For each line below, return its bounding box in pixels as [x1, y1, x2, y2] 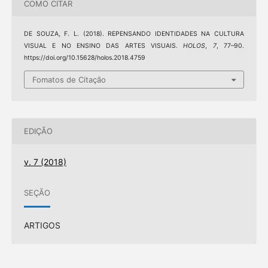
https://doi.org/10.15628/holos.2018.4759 [23, 54, 145, 62]
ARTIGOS [23, 220, 60, 230]
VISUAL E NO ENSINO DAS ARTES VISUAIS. [23, 42, 184, 50]
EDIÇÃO [23, 126, 53, 136]
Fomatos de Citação [32, 74, 106, 84]
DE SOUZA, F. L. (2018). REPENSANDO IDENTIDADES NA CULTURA [23, 30, 245, 38]
